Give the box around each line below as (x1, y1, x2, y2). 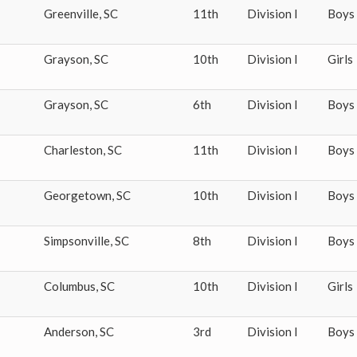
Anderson (44, 324, 95, 339)
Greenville (44, 6, 99, 21)
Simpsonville (44, 233, 110, 248)
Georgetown (44, 188, 112, 202)
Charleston (44, 143, 103, 157)
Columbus (44, 279, 96, 293)
